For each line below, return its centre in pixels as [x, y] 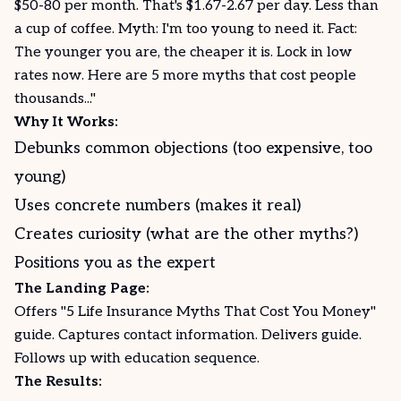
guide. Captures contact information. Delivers [168, 335]
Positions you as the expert [115, 263]
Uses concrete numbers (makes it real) [158, 205]
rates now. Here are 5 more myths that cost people [185, 76]
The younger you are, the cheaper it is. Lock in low [183, 52]
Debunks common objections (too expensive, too [193, 148]
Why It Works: [66, 122]
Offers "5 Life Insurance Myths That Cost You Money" [195, 312]
